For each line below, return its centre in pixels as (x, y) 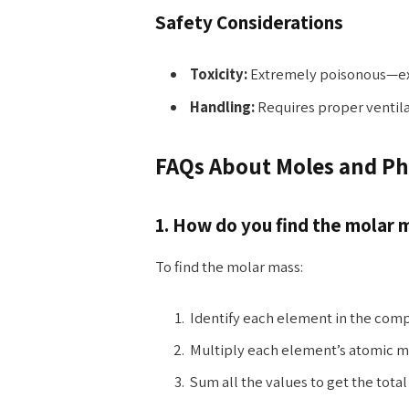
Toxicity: (218, 74)
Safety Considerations (249, 21)
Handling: (222, 106)
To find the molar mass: (229, 267)
